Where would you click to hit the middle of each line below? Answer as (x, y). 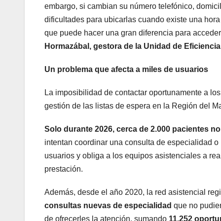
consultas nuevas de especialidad (108, 205)
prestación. (64, 169)
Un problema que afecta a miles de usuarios (126, 69)
